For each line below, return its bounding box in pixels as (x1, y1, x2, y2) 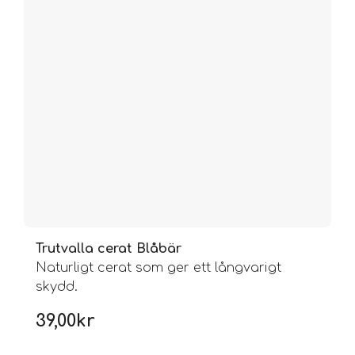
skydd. (36, 279, 78, 294)
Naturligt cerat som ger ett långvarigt (36, 260, 281, 275)
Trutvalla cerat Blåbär (36, 241, 181, 256)
